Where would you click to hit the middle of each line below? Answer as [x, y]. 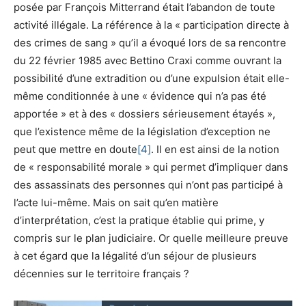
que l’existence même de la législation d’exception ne [142, 131]
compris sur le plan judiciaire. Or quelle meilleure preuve [151, 238]
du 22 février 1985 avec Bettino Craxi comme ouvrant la [148, 60]
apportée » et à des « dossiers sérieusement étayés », [144, 113]
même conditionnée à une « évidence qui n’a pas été [140, 96]
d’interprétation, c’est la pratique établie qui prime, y [139, 220]
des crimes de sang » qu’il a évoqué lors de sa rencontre [150, 42]
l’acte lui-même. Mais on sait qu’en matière [116, 202]
